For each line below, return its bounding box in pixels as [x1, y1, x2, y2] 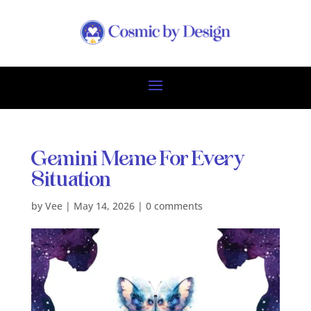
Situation [31, 169, 111, 190]
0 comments [145, 199, 203, 212]
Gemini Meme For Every [31, 149, 245, 169]
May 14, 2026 [73, 199, 135, 212]
